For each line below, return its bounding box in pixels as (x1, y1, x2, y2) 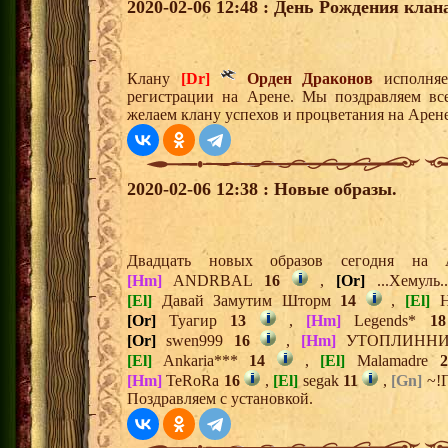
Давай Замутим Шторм (152, 292, 341, 309)
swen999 (156, 332, 234, 349)
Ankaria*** (152, 352, 250, 369)
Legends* (341, 312, 430, 329)
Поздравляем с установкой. (127, 390, 313, 407)
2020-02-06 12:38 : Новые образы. (127, 179, 397, 199)
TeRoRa (162, 372, 224, 389)
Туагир (156, 312, 231, 329)
